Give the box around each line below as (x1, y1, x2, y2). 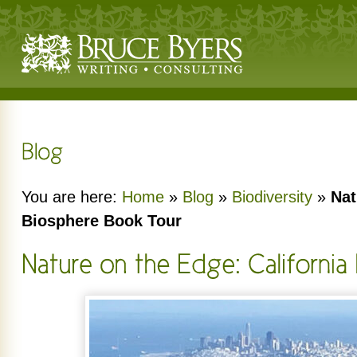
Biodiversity (232, 188, 312, 206)
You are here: (22, 188, 122, 206)
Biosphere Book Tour (22, 212, 182, 229)
